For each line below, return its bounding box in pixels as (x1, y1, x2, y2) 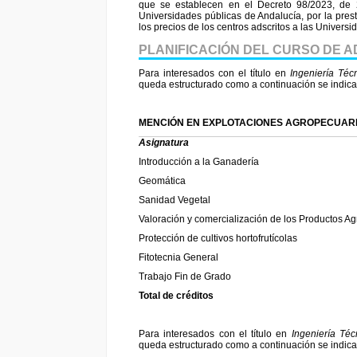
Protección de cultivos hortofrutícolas (139, 233, 297, 245)
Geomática (139, 175, 186, 187)
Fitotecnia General (139, 252, 218, 264)
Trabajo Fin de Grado (139, 271, 231, 283)
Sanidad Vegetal (139, 194, 210, 206)
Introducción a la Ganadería (139, 156, 259, 168)
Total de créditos (139, 290, 214, 302)
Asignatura (139, 137, 189, 149)
